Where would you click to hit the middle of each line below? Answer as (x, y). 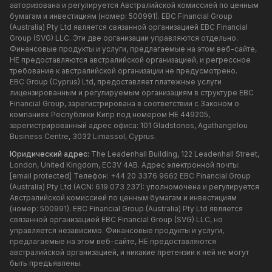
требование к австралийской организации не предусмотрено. (124, 71)
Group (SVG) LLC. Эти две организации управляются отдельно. (124, 38)
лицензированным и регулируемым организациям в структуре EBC (132, 93)
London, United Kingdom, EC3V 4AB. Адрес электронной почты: (125, 165)
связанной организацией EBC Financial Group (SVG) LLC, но (116, 220)
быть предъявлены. (46, 263)
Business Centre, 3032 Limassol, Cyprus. (83, 137)
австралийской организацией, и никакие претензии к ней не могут (129, 253)
